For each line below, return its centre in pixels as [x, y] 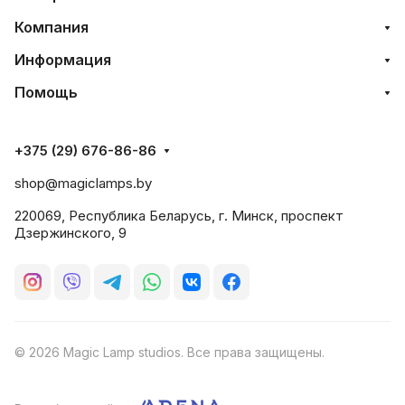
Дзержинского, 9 [71, 233]
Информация [63, 60]
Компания [52, 27]
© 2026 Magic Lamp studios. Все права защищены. [170, 352]
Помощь [46, 92]
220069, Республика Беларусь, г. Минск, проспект [179, 216]
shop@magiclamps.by [83, 183]
